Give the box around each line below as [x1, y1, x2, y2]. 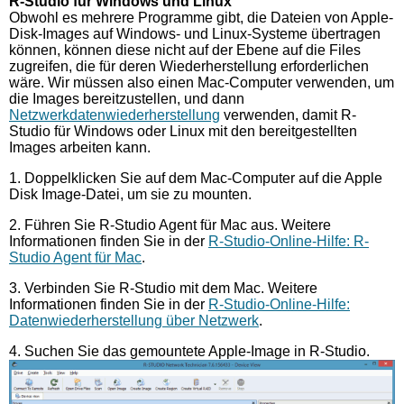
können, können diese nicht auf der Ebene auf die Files [9, 41, 361, 58]
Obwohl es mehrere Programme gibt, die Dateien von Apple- [9, 9, 393, 25]
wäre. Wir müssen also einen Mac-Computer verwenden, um [9, 74, 394, 90]
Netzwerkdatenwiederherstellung [9, 106, 220, 123]
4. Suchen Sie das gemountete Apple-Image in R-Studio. [9, 343, 370, 359]
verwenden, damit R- [220, 106, 356, 123]
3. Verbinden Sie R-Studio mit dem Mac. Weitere [9, 280, 317, 296]
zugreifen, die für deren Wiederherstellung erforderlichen [9, 58, 369, 74]
